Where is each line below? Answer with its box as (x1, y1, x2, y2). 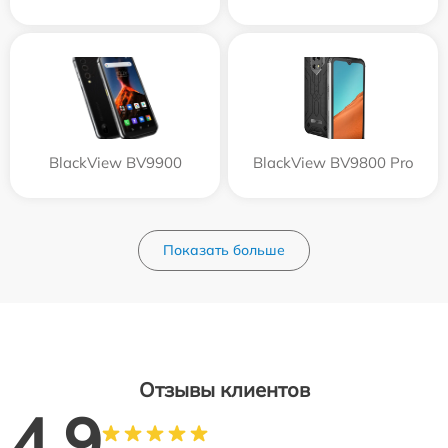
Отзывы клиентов (138, 376, 310, 402)
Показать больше (163, 240, 285, 259)
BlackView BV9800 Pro (252, 152, 414, 172)
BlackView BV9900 (48, 152, 182, 172)
